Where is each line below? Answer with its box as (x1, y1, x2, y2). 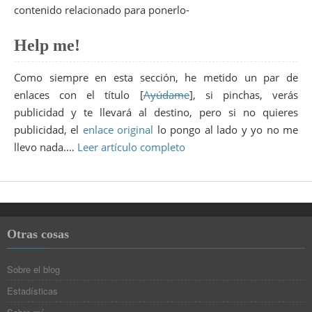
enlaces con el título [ (14, 88, 143, 102)
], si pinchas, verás (189, 88, 299, 102)
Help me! (14, 36, 80, 55)
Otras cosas (7, 226, 69, 241)
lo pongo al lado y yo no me (153, 123, 299, 137)
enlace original (82, 123, 154, 137)
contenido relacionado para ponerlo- (14, 2, 189, 17)
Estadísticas (7, 283, 58, 297)
